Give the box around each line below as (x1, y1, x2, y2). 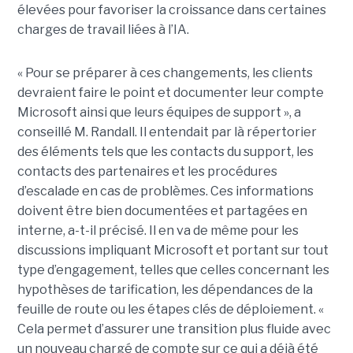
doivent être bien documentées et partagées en (17, 203, 307, 218)
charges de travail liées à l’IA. (17, 21, 189, 37)
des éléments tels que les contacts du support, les (17, 143, 314, 159)
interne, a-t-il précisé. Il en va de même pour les (17, 222, 299, 238)
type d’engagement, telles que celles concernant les (17, 262, 329, 277)
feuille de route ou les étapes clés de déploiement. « (17, 301, 324, 317)
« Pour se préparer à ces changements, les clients (17, 65, 313, 80)
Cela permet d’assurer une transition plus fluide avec (17, 321, 331, 336)
